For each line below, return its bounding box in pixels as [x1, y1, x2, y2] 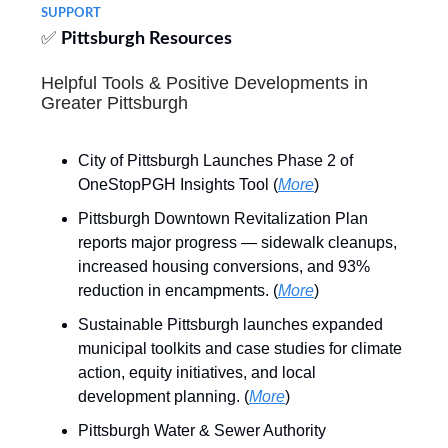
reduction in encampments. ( [78, 281, 278, 299]
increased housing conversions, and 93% [78, 257, 370, 275]
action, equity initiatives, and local [78, 363, 316, 381]
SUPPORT [41, 6, 101, 19]
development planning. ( [78, 387, 249, 405]
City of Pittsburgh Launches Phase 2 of [78, 151, 353, 169]
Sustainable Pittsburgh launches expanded [78, 315, 383, 333]
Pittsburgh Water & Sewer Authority [78, 421, 326, 439]
